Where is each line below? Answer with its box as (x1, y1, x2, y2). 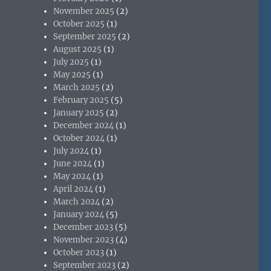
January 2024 (53, 209, 105, 220)
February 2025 (53, 94, 109, 105)
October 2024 (53, 132, 105, 143)
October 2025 (53, 18, 105, 29)
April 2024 (53, 183, 94, 194)
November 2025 (53, 5, 115, 16)
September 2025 (53, 31, 117, 42)
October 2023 (53, 247, 105, 258)
